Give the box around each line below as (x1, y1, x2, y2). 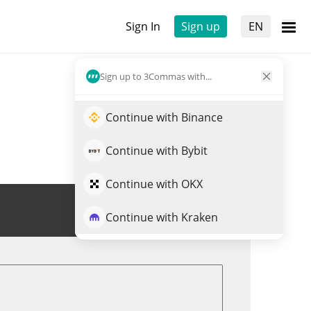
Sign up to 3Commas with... (100, 69, 212, 83)
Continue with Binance (106, 110, 223, 125)
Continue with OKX (106, 176, 203, 192)
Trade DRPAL (144, 203, 212, 218)
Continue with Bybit (106, 143, 208, 158)
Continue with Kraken (106, 210, 218, 225)
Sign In (126, 19, 160, 34)
